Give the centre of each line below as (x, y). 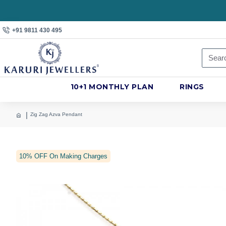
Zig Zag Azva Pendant (56, 114)
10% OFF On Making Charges (63, 156)
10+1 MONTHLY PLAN (112, 87)
